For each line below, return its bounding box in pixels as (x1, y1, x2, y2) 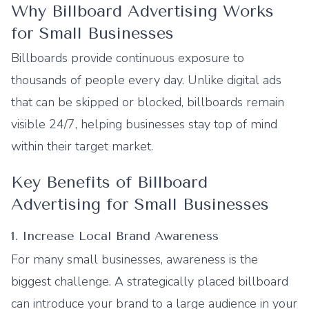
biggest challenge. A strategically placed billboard (11, 273, 288, 290)
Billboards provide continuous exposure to (11, 50, 244, 66)
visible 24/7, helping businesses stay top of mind (11, 116, 277, 132)
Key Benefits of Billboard (11, 172, 208, 192)
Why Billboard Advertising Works (11, 1, 274, 21)
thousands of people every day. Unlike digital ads (11, 72, 281, 88)
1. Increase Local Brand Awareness (11, 228, 219, 243)
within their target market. (11, 138, 153, 154)
